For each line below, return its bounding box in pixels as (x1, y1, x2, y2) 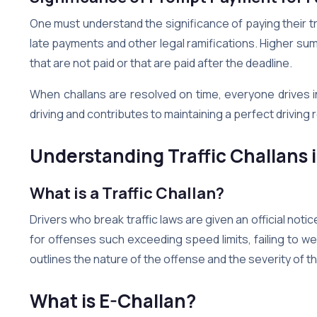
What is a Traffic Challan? (30, 182, 224, 204)
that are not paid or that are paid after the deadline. (30, 54, 292, 71)
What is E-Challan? (30, 287, 196, 313)
